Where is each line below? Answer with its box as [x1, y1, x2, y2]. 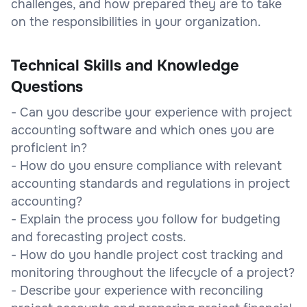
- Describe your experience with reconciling [11, 282, 263, 298]
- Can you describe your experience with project [11, 104, 292, 120]
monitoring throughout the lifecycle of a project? [11, 265, 295, 280]
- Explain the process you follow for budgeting [11, 211, 280, 227]
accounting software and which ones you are [11, 122, 274, 138]
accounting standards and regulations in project [11, 175, 290, 191]
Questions [11, 77, 83, 97]
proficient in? [11, 140, 87, 156]
